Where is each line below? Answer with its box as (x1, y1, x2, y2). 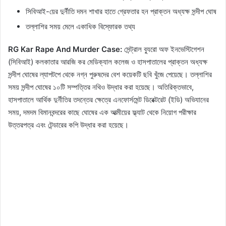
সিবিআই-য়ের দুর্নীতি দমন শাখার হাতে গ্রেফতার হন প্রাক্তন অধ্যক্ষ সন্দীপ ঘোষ (26, 7, 216, 17)
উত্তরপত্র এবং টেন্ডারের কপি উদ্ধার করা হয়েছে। (8, 120, 129, 130)
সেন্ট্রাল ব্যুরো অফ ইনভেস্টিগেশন (122, 44, 204, 54)
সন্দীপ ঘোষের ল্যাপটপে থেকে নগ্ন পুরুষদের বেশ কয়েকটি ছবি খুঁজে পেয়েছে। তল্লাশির (8, 70, 212, 80)
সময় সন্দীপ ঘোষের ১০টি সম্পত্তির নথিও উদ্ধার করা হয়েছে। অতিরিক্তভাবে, (8, 82, 194, 92)
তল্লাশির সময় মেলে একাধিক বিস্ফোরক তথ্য (26, 22, 135, 32)
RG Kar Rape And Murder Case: (8, 44, 122, 54)
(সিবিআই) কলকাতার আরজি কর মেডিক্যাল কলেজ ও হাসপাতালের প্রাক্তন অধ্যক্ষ (8, 57, 207, 67)
